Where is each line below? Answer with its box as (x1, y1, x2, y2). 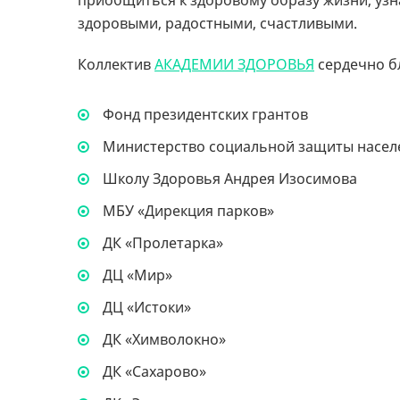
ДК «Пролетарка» (99, 233, 223, 253)
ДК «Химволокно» (99, 329, 226, 349)
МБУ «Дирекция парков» (99, 201, 274, 221)
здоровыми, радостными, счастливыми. (78, 13, 357, 33)
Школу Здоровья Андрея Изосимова (99, 169, 357, 188)
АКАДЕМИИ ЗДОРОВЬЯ (154, 54, 314, 74)
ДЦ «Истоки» (99, 297, 191, 317)
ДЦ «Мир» (99, 265, 172, 285)
